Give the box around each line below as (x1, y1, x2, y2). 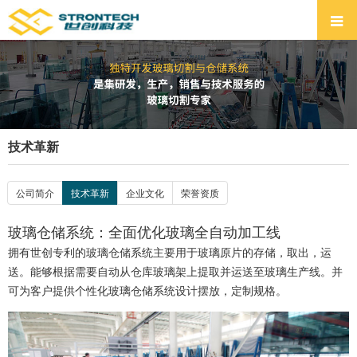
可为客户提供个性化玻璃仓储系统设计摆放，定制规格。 (8, 282, 287, 298)
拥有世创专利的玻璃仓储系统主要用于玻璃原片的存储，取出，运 (8, 244, 331, 260)
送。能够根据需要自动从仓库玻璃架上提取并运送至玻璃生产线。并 (8, 263, 343, 279)
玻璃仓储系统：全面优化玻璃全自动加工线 (8, 221, 280, 241)
